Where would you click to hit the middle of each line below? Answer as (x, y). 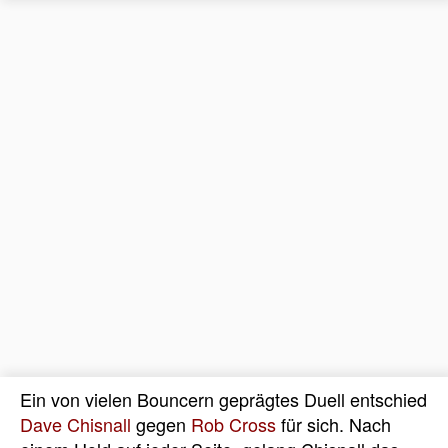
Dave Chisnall (75, 424)
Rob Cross (233, 424)
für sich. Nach (333, 424)
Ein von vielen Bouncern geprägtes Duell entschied (223, 399)
